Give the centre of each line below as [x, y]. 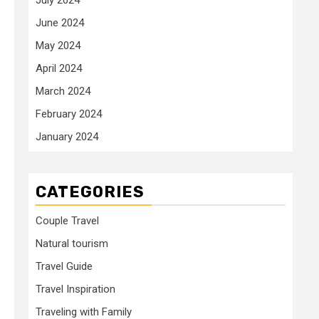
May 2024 [58, 45]
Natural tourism [72, 243]
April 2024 [59, 68]
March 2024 [63, 91]
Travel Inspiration [75, 289]
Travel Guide [64, 266]
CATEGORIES [90, 192]
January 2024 [67, 136]
